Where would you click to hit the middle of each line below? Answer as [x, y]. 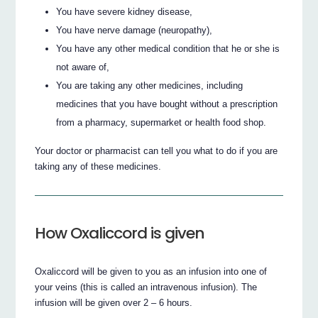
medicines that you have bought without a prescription [167, 104]
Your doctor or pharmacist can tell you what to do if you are [157, 151]
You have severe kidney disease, [125, 11]
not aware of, [83, 67]
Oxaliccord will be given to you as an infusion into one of [151, 271]
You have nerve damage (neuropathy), [135, 30]
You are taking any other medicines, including [150, 85]
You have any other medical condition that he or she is [168, 48]
